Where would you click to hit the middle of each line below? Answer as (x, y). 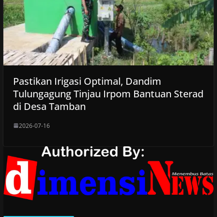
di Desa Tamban (49, 106)
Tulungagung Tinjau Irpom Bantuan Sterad (108, 93)
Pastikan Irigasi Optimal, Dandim (87, 81)
